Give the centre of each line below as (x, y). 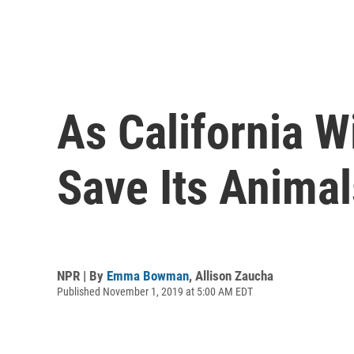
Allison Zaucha (234, 275)
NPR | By (82, 275)
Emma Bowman (148, 275)
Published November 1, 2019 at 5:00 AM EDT (155, 291)
